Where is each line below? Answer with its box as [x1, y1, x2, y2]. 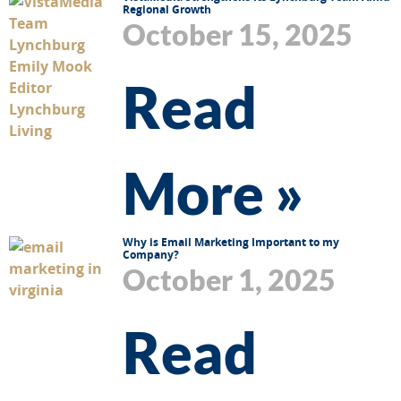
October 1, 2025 [123, 261, 336, 297]
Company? [123, 246, 179, 262]
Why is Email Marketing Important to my [123, 234, 339, 250]
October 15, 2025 [123, 16, 353, 52]
